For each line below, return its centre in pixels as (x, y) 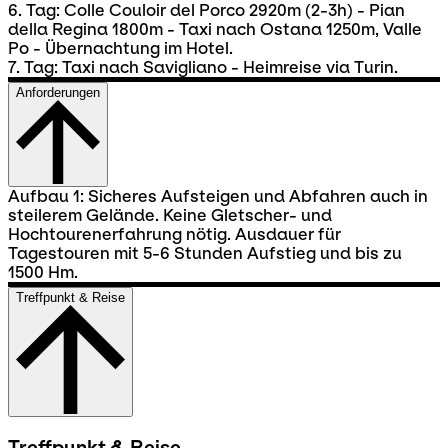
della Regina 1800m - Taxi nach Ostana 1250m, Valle (215, 29)
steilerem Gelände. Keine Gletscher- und (170, 215)
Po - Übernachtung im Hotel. (120, 48)
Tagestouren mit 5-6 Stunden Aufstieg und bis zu (205, 253)
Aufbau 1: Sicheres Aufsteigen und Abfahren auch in (218, 196)
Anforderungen (58, 92)
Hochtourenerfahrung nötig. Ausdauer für (174, 234)
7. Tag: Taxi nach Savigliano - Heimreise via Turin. (203, 67)
